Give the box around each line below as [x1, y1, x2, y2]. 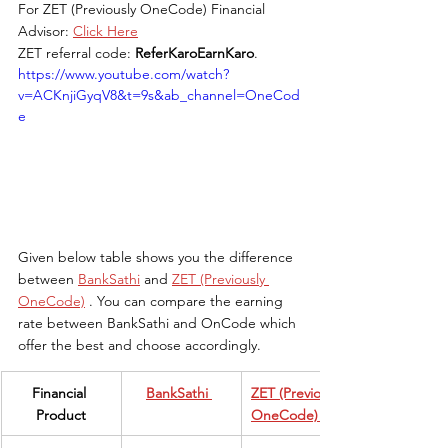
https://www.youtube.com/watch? [18, 65, 229, 83]
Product [36, 405, 86, 424]
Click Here [73, 22, 138, 40]
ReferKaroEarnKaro [135, 44, 254, 62]
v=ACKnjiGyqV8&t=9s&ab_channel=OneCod [18, 86, 300, 104]
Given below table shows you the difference [18, 247, 297, 266]
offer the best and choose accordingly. [18, 335, 261, 354]
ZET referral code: [18, 44, 135, 62]
